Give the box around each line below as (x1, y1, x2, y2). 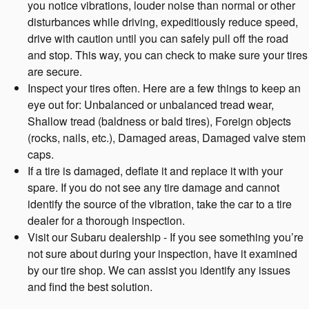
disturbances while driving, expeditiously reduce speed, (28, 13, 298, 30)
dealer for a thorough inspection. (28, 212, 185, 228)
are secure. (28, 63, 82, 79)
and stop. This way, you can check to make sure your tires (28, 46, 308, 63)
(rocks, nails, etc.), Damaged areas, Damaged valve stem (28, 129, 306, 146)
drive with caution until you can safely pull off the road (28, 30, 288, 46)
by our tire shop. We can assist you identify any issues (28, 261, 290, 278)
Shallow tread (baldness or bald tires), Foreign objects (28, 112, 291, 129)
